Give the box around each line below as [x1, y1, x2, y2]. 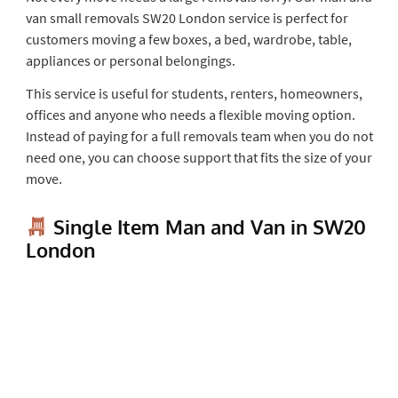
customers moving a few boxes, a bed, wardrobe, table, [25, 29, 352, 48]
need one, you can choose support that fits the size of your [25, 147, 372, 166]
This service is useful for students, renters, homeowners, [25, 84, 362, 102]
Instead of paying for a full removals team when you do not [25, 126, 373, 145]
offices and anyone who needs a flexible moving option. [25, 105, 355, 123]
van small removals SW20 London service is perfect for [25, 8, 348, 27]
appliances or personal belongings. [25, 51, 235, 69]
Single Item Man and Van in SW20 [47, 213, 366, 239]
